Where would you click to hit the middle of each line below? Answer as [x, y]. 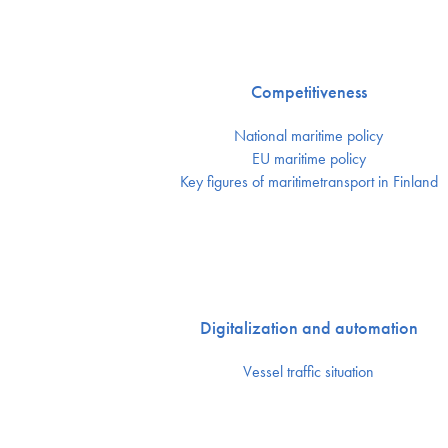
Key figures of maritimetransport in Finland [308, 182]
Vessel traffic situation [309, 372]
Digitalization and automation [308, 328]
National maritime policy [309, 136]
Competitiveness [308, 92]
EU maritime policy [308, 159]
